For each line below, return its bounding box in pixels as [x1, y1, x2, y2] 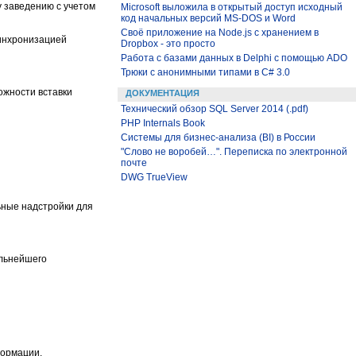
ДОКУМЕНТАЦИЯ [126, 88, 199, 98]
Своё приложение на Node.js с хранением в [121, 27, 319, 38]
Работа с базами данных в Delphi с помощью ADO [121, 52, 347, 64]
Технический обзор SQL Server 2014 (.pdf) [121, 103, 308, 114]
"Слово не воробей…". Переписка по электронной [121, 146, 347, 157]
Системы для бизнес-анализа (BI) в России [121, 132, 315, 143]
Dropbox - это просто [121, 38, 215, 49]
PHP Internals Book [121, 118, 205, 129]
